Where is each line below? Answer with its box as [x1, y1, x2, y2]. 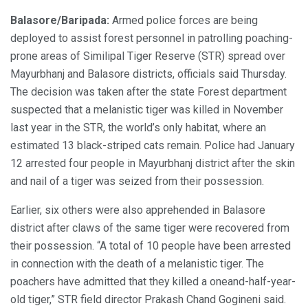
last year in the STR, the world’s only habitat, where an [10, 120, 266, 134]
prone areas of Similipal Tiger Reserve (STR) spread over [10, 49, 285, 63]
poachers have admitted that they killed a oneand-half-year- [10, 274, 296, 288]
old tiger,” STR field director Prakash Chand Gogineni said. [10, 292, 286, 306]
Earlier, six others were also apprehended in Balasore [10, 203, 265, 217]
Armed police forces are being [109, 13, 258, 27]
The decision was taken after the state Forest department [10, 85, 287, 98]
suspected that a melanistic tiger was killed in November [10, 102, 283, 116]
